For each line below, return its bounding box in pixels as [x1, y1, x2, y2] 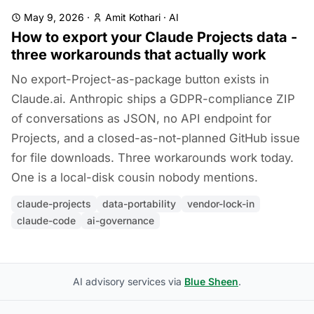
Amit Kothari [105, 11, 161, 23]
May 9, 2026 [24, 11, 84, 23]
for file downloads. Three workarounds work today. [11, 151, 294, 165]
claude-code [17, 214, 76, 226]
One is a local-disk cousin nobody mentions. [11, 170, 258, 184]
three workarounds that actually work [11, 46, 266, 63]
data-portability [102, 198, 176, 210]
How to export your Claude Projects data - [11, 29, 297, 46]
